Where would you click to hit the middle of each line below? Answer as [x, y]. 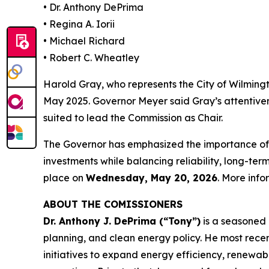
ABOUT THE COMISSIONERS [113, 204]
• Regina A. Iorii [79, 24]
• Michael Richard [84, 41]
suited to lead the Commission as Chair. [133, 117]
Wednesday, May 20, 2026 [152, 177]
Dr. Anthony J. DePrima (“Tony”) [122, 221]
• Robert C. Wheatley [91, 57]
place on [65, 177]
